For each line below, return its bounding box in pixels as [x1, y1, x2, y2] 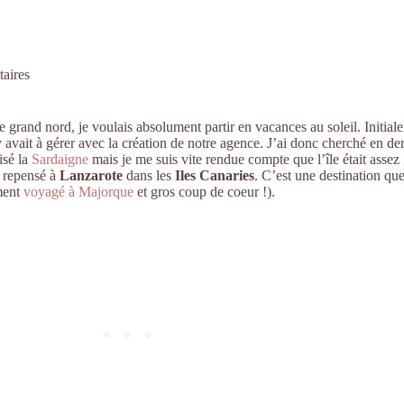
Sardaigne [32, 151, 88, 167]
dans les [123, 168, 175, 183]
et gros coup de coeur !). [133, 184, 275, 199]
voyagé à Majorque [23, 184, 133, 199]
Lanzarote [60, 168, 123, 183]
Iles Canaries [175, 168, 254, 183]
